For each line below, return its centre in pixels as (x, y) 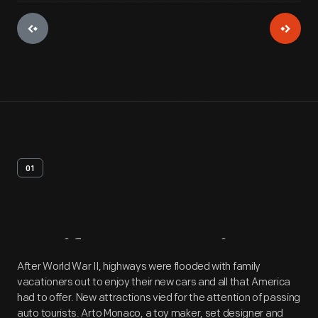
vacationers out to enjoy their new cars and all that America (154, 282)
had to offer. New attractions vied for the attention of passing (159, 298)
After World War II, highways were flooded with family (139, 267)
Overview (202, 255)
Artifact (72, 255)
